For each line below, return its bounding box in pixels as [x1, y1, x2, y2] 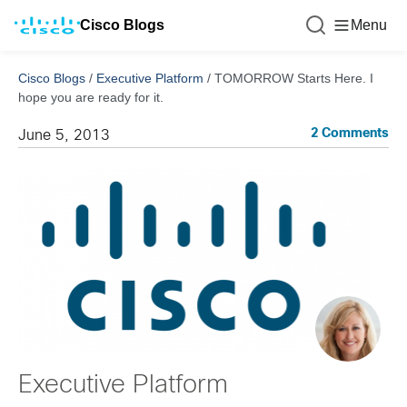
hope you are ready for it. [18, 90, 164, 104]
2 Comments [311, 128, 389, 140]
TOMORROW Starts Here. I [214, 71, 373, 85]
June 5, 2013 [18, 129, 110, 143]
